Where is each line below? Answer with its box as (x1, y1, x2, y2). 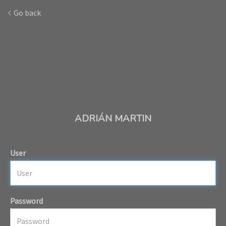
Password (10, 195, 43, 206)
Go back (12, 8, 41, 18)
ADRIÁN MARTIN (75, 112, 151, 126)
